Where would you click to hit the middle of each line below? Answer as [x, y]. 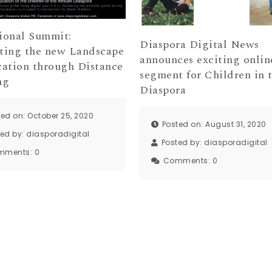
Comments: [188, 160]
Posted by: [183, 142]
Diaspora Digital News [199, 45]
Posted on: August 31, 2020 [214, 124]
